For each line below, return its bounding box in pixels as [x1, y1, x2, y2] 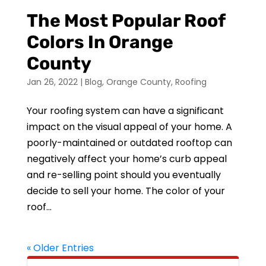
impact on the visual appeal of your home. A [26, 120, 232, 134]
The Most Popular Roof [26, 10, 225, 31]
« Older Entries [26, 241, 94, 255]
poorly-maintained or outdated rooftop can [26, 136, 232, 150]
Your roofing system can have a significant [26, 104, 224, 118]
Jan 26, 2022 [26, 76, 78, 88]
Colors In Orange [26, 31, 173, 53]
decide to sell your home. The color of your [26, 184, 225, 198]
